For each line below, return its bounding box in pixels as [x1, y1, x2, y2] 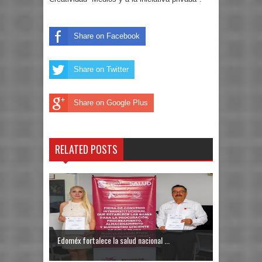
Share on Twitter [74, 64, 129, 74]
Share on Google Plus [74, 98, 148, 107]
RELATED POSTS [55, 142, 118, 157]
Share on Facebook [74, 31, 140, 40]
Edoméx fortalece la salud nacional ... [57, 233, 170, 246]
